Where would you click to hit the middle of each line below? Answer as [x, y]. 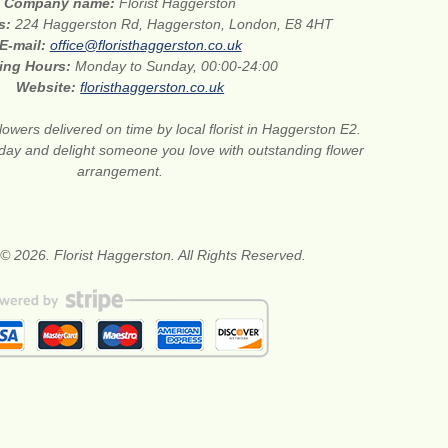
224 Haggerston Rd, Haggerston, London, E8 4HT [174, 23]
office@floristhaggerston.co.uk [145, 44]
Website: [48, 86]
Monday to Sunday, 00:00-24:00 [177, 65]
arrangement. [120, 170]
